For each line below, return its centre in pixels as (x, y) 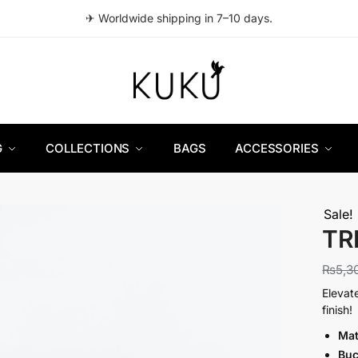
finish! (338, 309)
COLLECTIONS (88, 148)
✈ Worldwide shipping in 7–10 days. (179, 18)
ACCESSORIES (276, 148)
